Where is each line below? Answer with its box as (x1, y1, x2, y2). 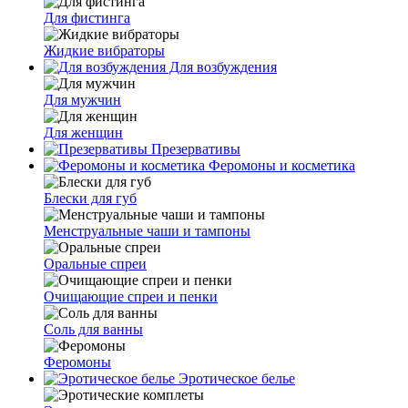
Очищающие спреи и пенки (44, 289, 218, 304)
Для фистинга (44, 10, 130, 25)
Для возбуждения (166, 59, 277, 75)
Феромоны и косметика (205, 158, 355, 173)
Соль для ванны (44, 321, 143, 337)
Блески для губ (44, 190, 137, 206)
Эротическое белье (175, 371, 295, 386)
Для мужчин (44, 92, 121, 107)
